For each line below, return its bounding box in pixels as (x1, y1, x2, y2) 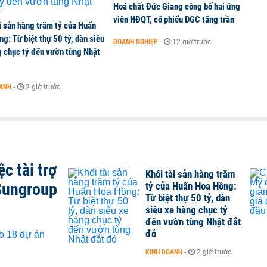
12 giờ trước (172, 38, 211, 46)
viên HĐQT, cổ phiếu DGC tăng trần (113, 14, 234, 25)
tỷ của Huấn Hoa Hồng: (145, 180, 237, 192)
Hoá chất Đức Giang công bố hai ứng (113, 1, 240, 12)
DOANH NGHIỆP (113, 38, 158, 46)
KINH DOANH (145, 248, 182, 256)
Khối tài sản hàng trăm (145, 168, 235, 180)
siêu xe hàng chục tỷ (145, 204, 228, 216)
